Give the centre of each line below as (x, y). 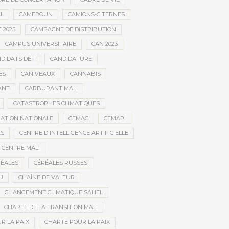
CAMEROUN (36, 15)
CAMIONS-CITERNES (96, 15)
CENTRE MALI (21, 148)
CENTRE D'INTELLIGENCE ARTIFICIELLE (74, 133)
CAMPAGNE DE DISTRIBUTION (73, 29)
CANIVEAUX (38, 74)
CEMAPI (115, 118)
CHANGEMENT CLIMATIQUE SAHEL (53, 192)
